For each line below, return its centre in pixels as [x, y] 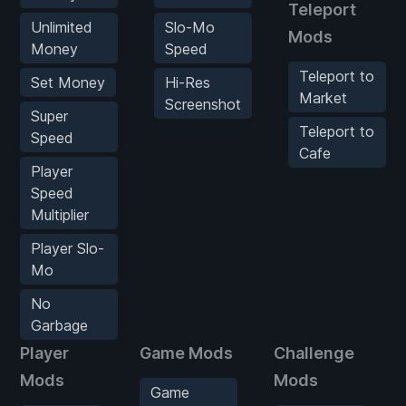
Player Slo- [68, 248]
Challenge [314, 353]
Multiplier [60, 214]
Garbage [59, 325]
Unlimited [62, 27]
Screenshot [203, 104]
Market [323, 97]
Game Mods [186, 353]
